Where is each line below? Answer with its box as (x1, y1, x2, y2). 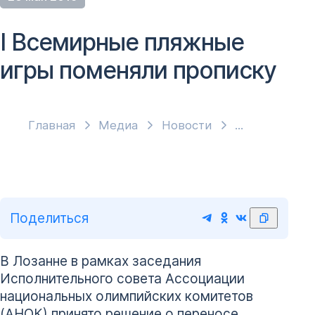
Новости (161, 118, 212, 133)
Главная (28, 118, 75, 133)
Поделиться (10, 209, 89, 226)
